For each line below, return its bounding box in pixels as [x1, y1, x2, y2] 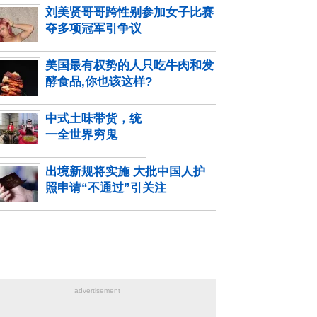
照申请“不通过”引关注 [45, 181, 166, 195]
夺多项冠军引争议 [45, 22, 142, 35]
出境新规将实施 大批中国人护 [45, 165, 205, 178]
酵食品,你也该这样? [45, 75, 152, 88]
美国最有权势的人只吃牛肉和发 [45, 59, 214, 72]
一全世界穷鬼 [45, 128, 117, 142]
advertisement [74, 287, 120, 294]
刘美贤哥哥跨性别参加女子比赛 [45, 6, 214, 19]
